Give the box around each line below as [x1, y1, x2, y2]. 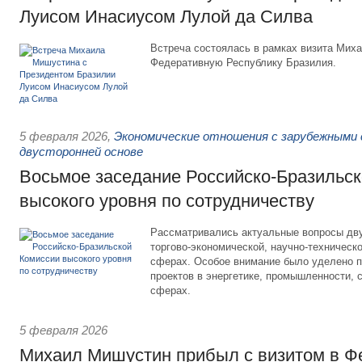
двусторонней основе [19, 145, 143, 158]
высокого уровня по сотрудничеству [19, 191, 314, 211]
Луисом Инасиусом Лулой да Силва [19, 6, 313, 27]
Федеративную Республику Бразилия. [150, 57, 336, 69]
